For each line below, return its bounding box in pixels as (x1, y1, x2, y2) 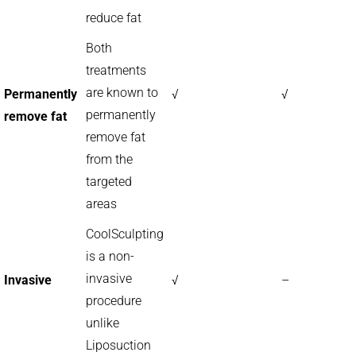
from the (86, 152, 133, 167)
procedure (86, 293, 141, 308)
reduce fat (86, 10, 141, 25)
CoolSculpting (86, 226, 164, 242)
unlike (86, 315, 119, 331)
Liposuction (86, 338, 151, 353)
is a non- (86, 249, 134, 264)
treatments (86, 63, 146, 78)
